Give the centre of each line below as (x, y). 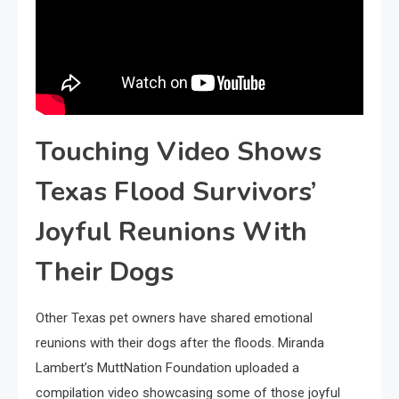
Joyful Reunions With (171, 232)
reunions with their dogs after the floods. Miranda (180, 342)
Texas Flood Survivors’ (176, 191)
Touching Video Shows (179, 151)
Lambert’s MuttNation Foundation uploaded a (167, 367)
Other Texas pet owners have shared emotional (174, 318)
